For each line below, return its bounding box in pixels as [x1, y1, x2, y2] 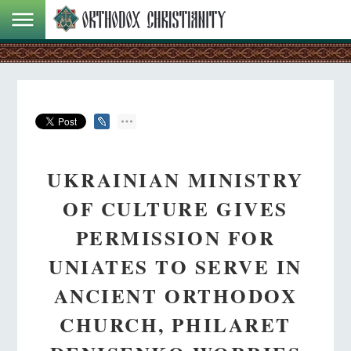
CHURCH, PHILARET [60, 309, 291, 339]
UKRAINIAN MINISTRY [47, 165, 304, 194]
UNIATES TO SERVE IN [49, 251, 302, 281]
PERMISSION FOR [75, 223, 276, 252]
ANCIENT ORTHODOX [53, 280, 298, 310]
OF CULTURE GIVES [63, 194, 288, 223]
